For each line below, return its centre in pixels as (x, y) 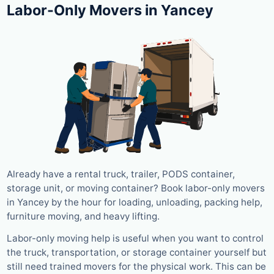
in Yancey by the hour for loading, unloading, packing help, (135, 202)
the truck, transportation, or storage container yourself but (137, 253)
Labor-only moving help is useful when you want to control (135, 239)
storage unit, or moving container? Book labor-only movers (136, 188)
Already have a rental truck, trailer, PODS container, (121, 174)
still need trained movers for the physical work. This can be (136, 267)
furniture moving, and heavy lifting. (83, 217)
